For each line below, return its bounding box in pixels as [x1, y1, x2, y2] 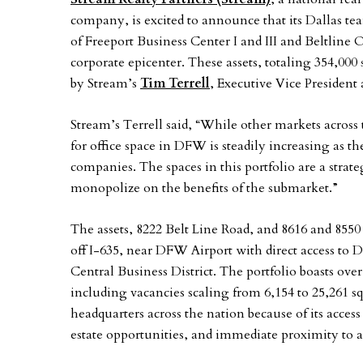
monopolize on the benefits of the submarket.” [70, 179, 338, 197]
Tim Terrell [140, 75, 210, 92]
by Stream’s [70, 75, 140, 92]
